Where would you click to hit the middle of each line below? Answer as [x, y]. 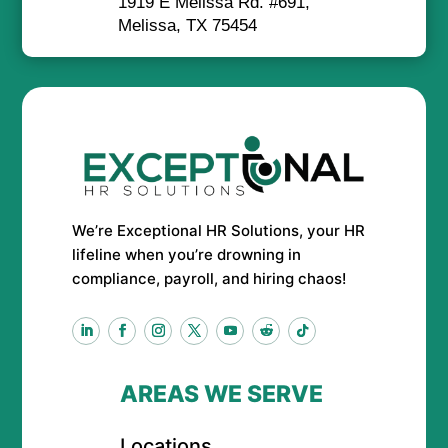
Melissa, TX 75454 [187, 26]
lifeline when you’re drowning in [187, 255]
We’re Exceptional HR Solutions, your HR [219, 231]
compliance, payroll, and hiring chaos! [209, 279]
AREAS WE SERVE [221, 394]
